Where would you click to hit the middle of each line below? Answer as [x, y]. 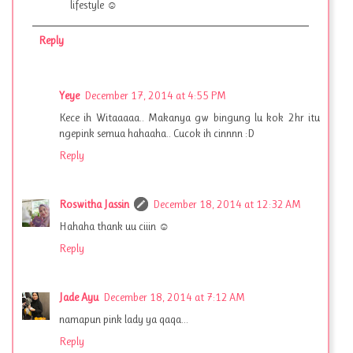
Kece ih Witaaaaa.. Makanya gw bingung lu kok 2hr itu [190, 117]
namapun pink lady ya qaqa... [124, 319]
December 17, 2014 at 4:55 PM [155, 95]
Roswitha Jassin [94, 204]
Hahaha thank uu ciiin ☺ [114, 226]
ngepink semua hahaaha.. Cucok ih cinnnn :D [157, 133]
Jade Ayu [79, 297]
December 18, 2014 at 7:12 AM [174, 297]
